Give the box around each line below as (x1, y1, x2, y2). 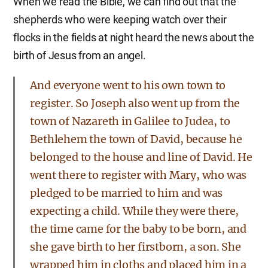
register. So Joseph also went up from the (30, 96, 240, 110)
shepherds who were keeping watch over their (13, 13, 227, 26)
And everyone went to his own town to (30, 78, 226, 92)
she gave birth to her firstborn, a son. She (30, 240, 241, 254)
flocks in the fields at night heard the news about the (13, 31, 254, 44)
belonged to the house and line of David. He (30, 150, 252, 164)
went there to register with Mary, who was (30, 168, 247, 182)
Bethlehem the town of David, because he (30, 132, 242, 146)
